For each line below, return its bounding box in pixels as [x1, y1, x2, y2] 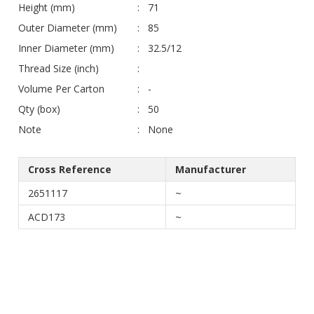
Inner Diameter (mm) [18, 41, 114, 55]
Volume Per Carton [18, 81, 104, 95]
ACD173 [28, 210, 65, 224]
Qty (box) [18, 102, 60, 116]
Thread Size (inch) [18, 61, 99, 75]
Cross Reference [28, 162, 111, 176]
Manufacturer [175, 162, 246, 176]
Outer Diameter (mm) [18, 20, 117, 34]
